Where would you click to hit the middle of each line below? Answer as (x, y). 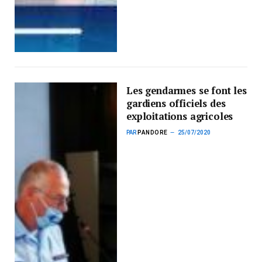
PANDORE (153, 133)
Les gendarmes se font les (187, 91)
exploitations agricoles (180, 117)
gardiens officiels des (176, 104)
